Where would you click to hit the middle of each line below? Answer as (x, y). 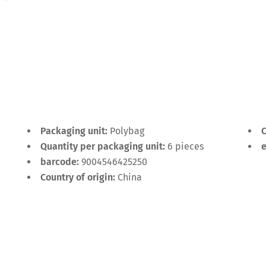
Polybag (127, 131)
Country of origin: (79, 177)
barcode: (61, 162)
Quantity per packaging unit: (104, 146)
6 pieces (186, 146)
